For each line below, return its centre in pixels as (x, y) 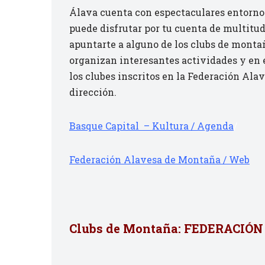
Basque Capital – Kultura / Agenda (151, 126)
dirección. (93, 92)
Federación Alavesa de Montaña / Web (159, 159)
